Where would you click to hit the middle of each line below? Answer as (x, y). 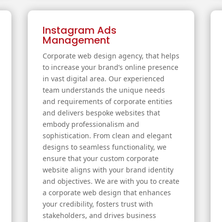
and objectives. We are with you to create (111, 181)
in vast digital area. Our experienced (103, 79)
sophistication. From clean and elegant (107, 136)
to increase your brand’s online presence (110, 67)
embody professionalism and (91, 124)
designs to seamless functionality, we (104, 147)
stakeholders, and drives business (99, 216)
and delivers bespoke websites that (101, 113)
